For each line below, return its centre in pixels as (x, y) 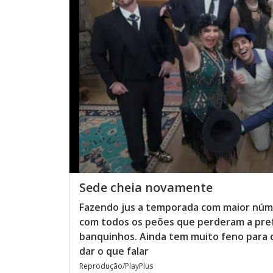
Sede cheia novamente (146, 187)
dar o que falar (114, 251)
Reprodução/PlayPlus (116, 266)
